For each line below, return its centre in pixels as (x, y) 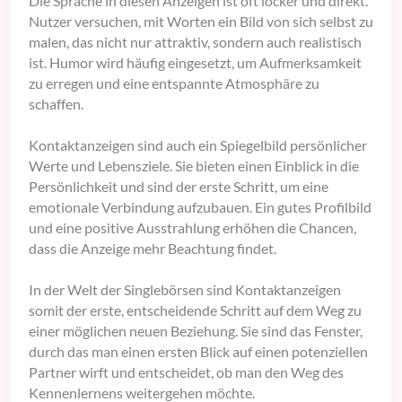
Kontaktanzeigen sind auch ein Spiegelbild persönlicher (198, 145)
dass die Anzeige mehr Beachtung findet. (153, 249)
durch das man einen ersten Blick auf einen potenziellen (198, 352)
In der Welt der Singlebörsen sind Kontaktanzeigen (185, 290)
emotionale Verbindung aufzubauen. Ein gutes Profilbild (200, 207)
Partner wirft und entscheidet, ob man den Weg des (186, 372)
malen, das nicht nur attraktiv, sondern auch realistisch (195, 42)
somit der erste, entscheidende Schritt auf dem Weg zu (195, 310)
